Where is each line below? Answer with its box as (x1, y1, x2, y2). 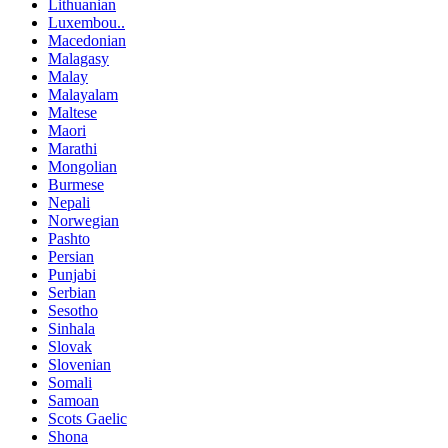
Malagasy (48, 50, 109, 68)
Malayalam (48, 86, 118, 104)
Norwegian (48, 212, 119, 230)
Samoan (48, 392, 99, 410)
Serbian (48, 284, 96, 302)
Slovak (48, 338, 92, 356)
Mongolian (48, 158, 117, 176)
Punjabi (48, 266, 96, 284)
